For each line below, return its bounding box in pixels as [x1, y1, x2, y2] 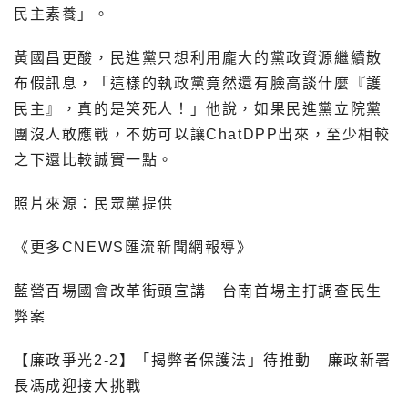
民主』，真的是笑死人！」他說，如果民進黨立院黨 [14, 101, 382, 117]
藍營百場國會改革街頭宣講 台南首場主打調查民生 [14, 283, 382, 300]
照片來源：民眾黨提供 [14, 196, 174, 212]
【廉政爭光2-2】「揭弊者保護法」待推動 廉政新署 [14, 352, 392, 369]
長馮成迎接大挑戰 [14, 378, 142, 394]
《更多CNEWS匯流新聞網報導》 [14, 240, 253, 256]
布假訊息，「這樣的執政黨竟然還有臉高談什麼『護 [14, 76, 382, 92]
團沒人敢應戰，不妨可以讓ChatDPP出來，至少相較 [14, 127, 391, 143]
